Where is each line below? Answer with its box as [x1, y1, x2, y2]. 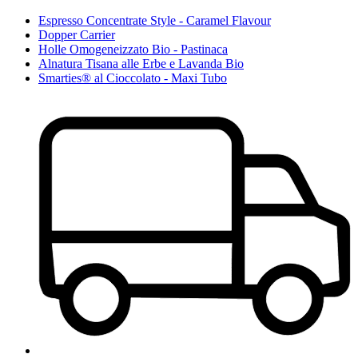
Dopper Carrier [38, 27, 115, 42]
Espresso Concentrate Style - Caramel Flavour [38, 13, 271, 27]
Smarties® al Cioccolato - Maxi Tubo [38, 70, 227, 85]
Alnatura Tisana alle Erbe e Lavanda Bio [38, 56, 244, 70]
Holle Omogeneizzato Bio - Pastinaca [38, 42, 228, 56]
